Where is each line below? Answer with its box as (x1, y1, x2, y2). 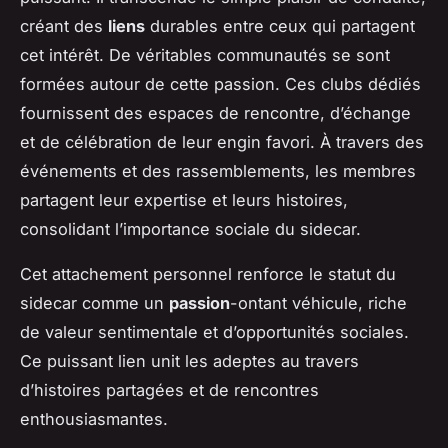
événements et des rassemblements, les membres (20, 160, 416, 181)
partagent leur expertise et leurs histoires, (20, 189, 348, 210)
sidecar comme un (20, 292, 169, 313)
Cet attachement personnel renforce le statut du (20, 263, 396, 284)
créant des (20, 15, 108, 36)
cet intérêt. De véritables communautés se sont (20, 44, 390, 65)
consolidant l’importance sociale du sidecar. (20, 218, 361, 239)
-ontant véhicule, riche (230, 292, 407, 313)
